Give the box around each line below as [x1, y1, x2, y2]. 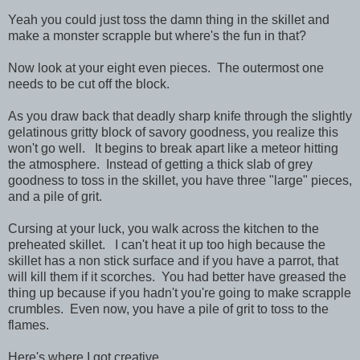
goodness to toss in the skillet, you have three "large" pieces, [8, 173, 352, 187]
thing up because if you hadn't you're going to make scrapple [8, 285, 351, 300]
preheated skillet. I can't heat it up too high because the [8, 237, 325, 252]
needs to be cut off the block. [8, 76, 173, 91]
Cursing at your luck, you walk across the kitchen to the [8, 221, 319, 235]
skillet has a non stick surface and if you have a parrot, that [8, 253, 338, 268]
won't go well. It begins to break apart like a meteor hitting [8, 141, 338, 155]
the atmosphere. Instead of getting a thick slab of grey [8, 157, 313, 171]
